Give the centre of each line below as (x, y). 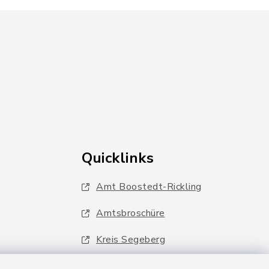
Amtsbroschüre (131, 213)
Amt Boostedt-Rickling (149, 186)
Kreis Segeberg (131, 239)
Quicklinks (118, 158)
